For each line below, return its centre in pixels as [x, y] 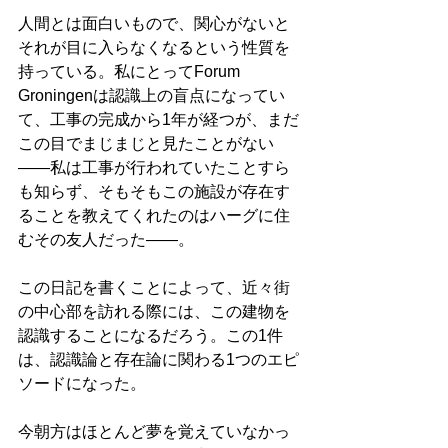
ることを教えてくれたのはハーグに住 [154, 216]
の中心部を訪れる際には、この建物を [154, 312]
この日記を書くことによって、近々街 [154, 288]
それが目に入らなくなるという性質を [154, 48]
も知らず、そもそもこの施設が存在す [154, 192]
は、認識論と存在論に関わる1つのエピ [158, 360]
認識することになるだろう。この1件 [150, 336]
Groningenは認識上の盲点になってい [151, 96]
